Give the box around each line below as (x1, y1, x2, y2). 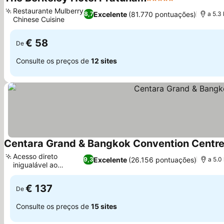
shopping (13, 169, 43, 177)
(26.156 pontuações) (128, 155, 197, 164)
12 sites (91, 56, 117, 65)
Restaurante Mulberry (13, 6, 83, 15)
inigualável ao (13, 160, 57, 169)
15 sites (91, 201, 117, 210)
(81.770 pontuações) (128, 9, 196, 18)
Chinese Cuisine (13, 15, 64, 23)
